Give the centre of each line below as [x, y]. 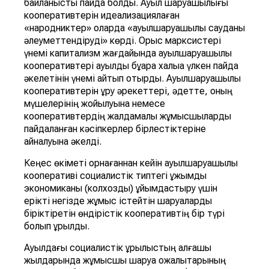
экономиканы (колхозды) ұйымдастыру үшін [121, 189]
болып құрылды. [57, 226]
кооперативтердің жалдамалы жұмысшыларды [128, 116]
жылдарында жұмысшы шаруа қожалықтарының [125, 261]
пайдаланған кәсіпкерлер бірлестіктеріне [115, 129]
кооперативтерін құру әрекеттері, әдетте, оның [128, 91]
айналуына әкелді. [63, 142]
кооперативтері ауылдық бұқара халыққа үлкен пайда [131, 66]
